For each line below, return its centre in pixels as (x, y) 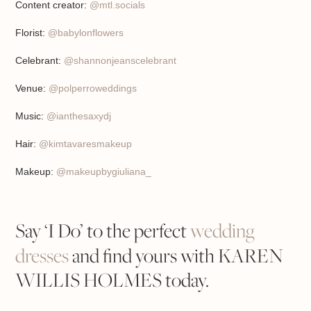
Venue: (32, 89)
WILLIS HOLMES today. (112, 280)
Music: (31, 116)
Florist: (32, 33)
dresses (42, 256)
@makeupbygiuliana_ (103, 172)
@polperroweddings (93, 89)
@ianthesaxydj (79, 116)
